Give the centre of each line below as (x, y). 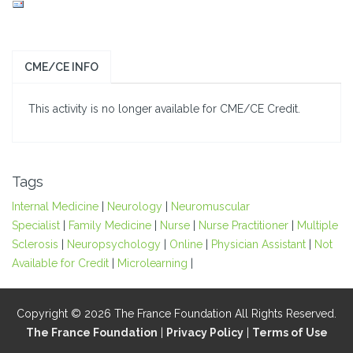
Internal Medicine (55, 207)
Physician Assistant (258, 245)
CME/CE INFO (61, 67)
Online (186, 245)
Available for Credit (60, 264)
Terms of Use (290, 333)
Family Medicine (110, 226)
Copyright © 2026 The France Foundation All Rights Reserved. (176, 314)
